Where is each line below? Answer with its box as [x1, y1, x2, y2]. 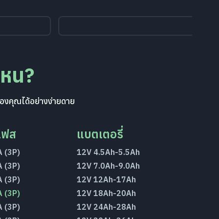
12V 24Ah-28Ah [77, 202, 136, 212]
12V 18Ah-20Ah [77, 188, 136, 198]
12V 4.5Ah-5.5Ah [77, 147, 140, 157]
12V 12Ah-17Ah [77, 175, 136, 184]
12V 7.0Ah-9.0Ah [77, 161, 140, 171]
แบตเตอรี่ [77, 126, 124, 142]
